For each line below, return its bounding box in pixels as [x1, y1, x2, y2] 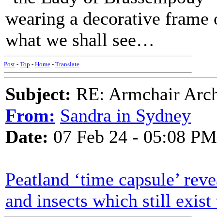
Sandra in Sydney [60, 105, 191, 125]
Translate [55, 61, 79, 68]
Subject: [5, 84, 71, 104]
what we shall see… [5, 30, 155, 50]
